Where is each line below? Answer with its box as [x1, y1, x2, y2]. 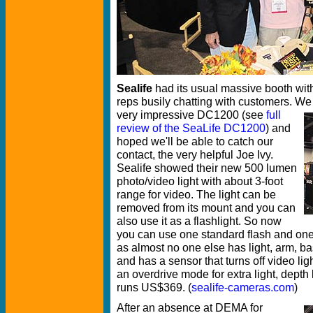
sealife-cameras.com [191, 280, 294, 293]
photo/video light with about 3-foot [117, 174, 283, 187]
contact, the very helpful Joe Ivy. [117, 147, 273, 161]
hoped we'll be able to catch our [117, 134, 273, 147]
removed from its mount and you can [117, 201, 296, 214]
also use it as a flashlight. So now [117, 214, 282, 227]
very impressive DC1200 [117, 108, 242, 121]
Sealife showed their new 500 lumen [117, 161, 297, 174]
